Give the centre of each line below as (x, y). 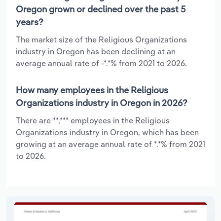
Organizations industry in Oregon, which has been (107, 132)
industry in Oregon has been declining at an (96, 51)
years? (30, 22)
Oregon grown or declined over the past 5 (101, 9)
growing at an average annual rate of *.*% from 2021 (110, 144)
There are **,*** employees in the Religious (93, 120)
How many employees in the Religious (92, 90)
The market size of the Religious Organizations (101, 39)
